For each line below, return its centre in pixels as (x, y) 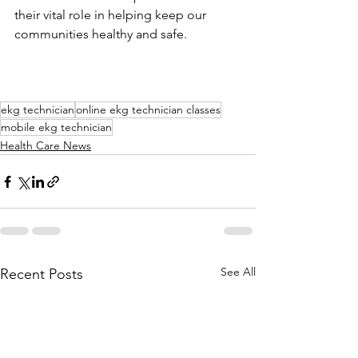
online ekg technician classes (148, 109)
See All (238, 272)
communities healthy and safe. (101, 34)
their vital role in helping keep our (112, 15)
